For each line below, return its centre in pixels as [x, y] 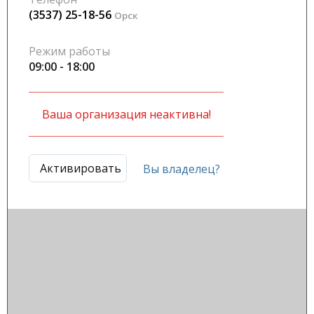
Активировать [81, 168]
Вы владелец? [182, 169]
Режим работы [69, 51]
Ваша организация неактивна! [126, 114]
